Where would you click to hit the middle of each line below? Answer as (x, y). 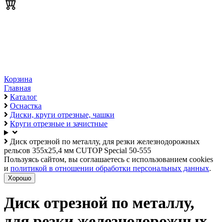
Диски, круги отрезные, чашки (62, 115)
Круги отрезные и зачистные (59, 124)
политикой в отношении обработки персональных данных (110, 168)
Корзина (18, 79)
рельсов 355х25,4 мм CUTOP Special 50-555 (78, 150)
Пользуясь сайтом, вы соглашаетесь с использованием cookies (109, 159)
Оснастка (26, 106)
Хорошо (20, 178)
